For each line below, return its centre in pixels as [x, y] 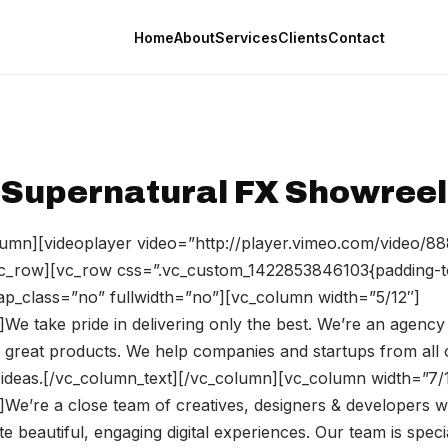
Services [246, 37]
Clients [302, 37]
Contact [356, 37]
